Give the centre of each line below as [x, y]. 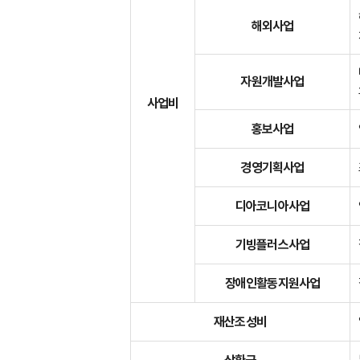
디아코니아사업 [272, 206]
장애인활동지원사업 [272, 283]
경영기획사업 [272, 167]
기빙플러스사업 [272, 244]
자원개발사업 [272, 81]
